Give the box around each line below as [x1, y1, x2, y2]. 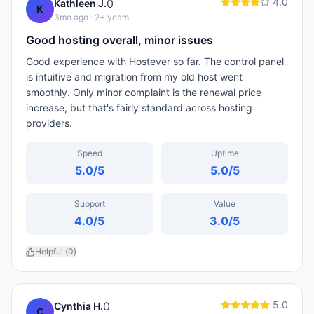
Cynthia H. [54, 300, 103, 312]
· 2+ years [88, 12, 129, 22]
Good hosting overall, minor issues [26, 33, 213, 47]
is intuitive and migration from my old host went [26, 71, 243, 83]
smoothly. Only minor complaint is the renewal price [26, 86, 261, 98]
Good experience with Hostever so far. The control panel [26, 55, 284, 67]
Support [74, 198, 105, 209]
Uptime [210, 148, 239, 158]
